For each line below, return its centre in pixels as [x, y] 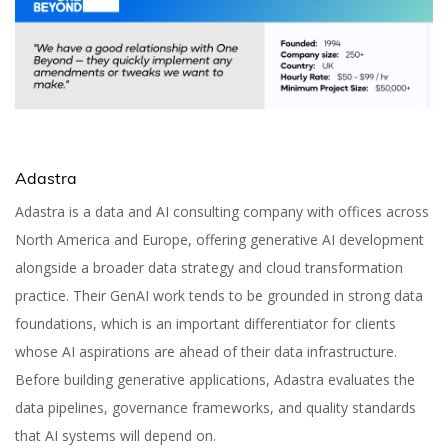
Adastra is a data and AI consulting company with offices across [222, 212]
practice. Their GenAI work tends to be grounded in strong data [219, 296]
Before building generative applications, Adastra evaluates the [215, 380]
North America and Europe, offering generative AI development [219, 240]
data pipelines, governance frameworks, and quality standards [215, 408]
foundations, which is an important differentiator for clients [205, 324]
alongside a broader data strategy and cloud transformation [209, 268]
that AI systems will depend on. [115, 436]
